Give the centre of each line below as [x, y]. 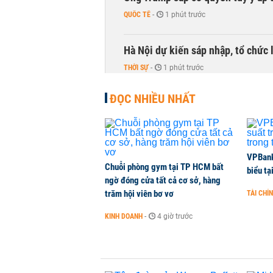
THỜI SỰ [136, 68]
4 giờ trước [175, 216]
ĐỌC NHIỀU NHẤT [153, 99]
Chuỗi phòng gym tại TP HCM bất [164, 167]
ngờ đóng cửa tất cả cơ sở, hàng [163, 180]
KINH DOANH [124, 216]
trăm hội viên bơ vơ [139, 194]
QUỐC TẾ [137, 15]
